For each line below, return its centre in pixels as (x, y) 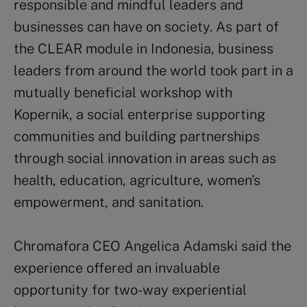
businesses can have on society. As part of (146, 26)
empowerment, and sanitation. (109, 202)
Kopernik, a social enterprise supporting (139, 114)
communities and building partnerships (137, 136)
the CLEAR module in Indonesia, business (144, 48)
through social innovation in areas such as (145, 158)
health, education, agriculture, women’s (137, 180)
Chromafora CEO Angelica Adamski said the (152, 246)
